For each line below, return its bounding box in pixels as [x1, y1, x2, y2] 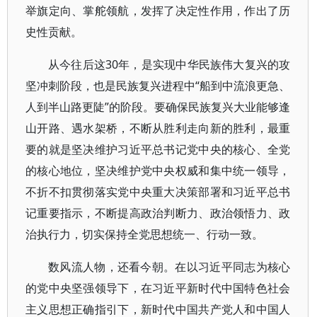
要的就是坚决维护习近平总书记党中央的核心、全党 [25, 142, 291, 157]
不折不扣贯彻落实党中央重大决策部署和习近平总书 [25, 184, 291, 200]
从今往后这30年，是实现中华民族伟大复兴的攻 [48, 57, 291, 72]
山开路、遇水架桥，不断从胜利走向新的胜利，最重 [25, 120, 291, 136]
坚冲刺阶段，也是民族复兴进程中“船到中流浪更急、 [25, 78, 291, 93]
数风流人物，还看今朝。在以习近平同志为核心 [48, 259, 291, 275]
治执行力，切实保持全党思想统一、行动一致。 [25, 226, 263, 242]
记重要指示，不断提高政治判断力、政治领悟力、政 [25, 205, 291, 221]
